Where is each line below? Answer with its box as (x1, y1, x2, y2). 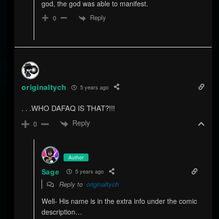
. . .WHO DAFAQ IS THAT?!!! (22, 103, 115, 113)
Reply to (57, 179, 87, 189)
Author (68, 153, 84, 161)
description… (41, 206, 82, 217)
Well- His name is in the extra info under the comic (41, 196, 197, 206)
